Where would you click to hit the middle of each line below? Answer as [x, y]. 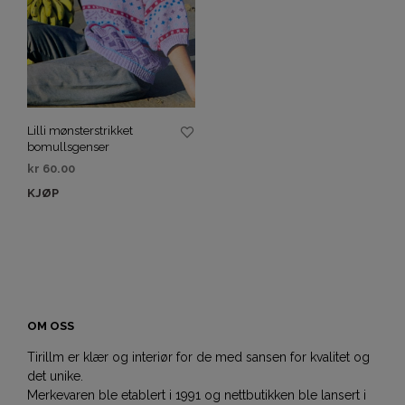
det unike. [55, 377]
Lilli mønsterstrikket [80, 130]
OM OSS [51, 326]
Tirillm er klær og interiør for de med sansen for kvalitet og [198, 358]
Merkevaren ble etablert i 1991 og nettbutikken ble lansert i [197, 396]
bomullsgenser [68, 146]
